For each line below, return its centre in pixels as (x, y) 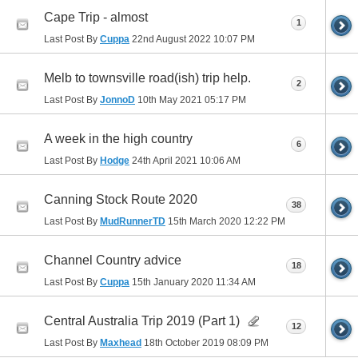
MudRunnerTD (133, 222)
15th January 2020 (173, 282)
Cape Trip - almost (96, 18)
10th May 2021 (170, 100)
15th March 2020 (205, 222)
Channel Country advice (113, 261)
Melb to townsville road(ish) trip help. (147, 78)
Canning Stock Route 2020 (121, 200)
